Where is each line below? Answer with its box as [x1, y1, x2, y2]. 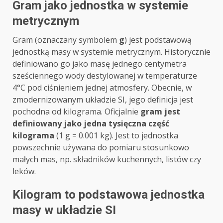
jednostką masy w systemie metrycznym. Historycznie [12, 46, 211, 58]
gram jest [140, 106, 180, 117]
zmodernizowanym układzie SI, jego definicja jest [12, 94, 193, 106]
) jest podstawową [124, 34, 192, 46]
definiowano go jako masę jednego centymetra [12, 58, 187, 70]
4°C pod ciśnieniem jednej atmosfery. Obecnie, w [12, 82, 192, 94]
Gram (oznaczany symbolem [12, 34, 119, 46]
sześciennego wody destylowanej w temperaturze [12, 70, 197, 82]
